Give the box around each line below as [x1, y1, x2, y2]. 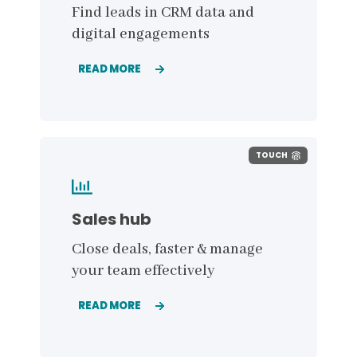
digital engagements [72, 24, 213, 44]
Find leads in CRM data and [72, 2, 254, 22]
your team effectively [72, 261, 218, 281]
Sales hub [72, 208, 151, 230]
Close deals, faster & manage [72, 240, 263, 260]
